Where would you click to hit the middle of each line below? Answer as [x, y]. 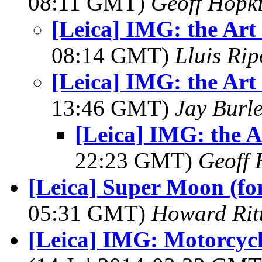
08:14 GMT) [113, 55]
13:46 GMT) [113, 108]
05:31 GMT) [90, 213]
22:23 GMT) [137, 161]
